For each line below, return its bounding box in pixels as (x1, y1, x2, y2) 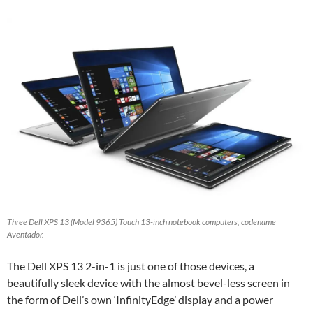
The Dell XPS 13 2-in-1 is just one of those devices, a (7, 259, 254, 273)
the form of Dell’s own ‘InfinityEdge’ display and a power (7, 293, 273, 307)
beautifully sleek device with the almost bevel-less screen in (7, 276, 290, 290)
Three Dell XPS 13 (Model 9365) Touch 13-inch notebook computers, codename (7, 217, 276, 228)
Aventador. (7, 229, 44, 240)
